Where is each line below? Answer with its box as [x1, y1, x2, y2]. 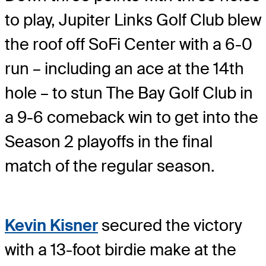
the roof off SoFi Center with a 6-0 [5, 34, 252, 55]
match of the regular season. [5, 156, 215, 177]
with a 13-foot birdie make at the [5, 239, 236, 261]
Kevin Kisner [5, 215, 98, 236]
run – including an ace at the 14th [5, 58, 244, 80]
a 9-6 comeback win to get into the [5, 107, 258, 128]
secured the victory [98, 215, 242, 236]
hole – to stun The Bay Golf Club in [5, 83, 253, 104]
